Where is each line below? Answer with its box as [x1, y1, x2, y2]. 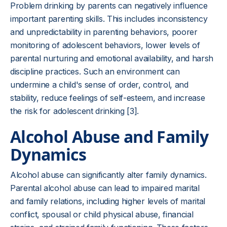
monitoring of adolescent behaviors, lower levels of [10, 40, 200, 50]
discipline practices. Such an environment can [10, 66, 180, 77]
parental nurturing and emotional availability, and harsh [10, 53, 214, 63]
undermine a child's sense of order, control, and [10, 80, 188, 90]
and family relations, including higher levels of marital [10, 196, 206, 206]
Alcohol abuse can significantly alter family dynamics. [10, 170, 207, 180]
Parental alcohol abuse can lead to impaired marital [10, 183, 200, 193]
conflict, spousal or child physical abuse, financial [10, 209, 194, 219]
